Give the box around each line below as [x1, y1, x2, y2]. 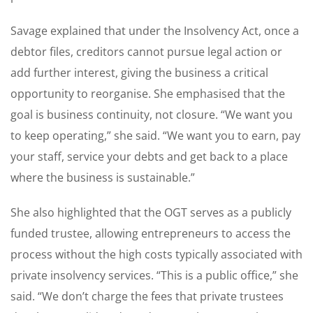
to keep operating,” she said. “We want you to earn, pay [10, 127, 300, 143]
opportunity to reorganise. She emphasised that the [10, 85, 285, 101]
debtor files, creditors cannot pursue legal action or [10, 43, 282, 59]
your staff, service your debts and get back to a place [10, 148, 288, 164]
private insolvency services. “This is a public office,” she [10, 267, 298, 283]
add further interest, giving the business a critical [10, 64, 268, 80]
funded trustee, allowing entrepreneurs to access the [10, 225, 291, 241]
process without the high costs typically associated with [10, 246, 303, 262]
